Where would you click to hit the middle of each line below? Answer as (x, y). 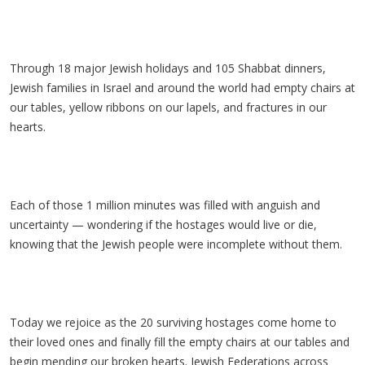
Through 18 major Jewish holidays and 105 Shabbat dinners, (168, 68)
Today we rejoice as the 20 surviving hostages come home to (173, 322)
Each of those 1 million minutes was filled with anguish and (165, 205)
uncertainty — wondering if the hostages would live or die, (163, 224)
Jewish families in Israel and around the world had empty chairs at (182, 88)
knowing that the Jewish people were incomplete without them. (178, 244)
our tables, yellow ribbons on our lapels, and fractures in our (168, 107)
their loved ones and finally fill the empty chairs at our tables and (180, 342)
